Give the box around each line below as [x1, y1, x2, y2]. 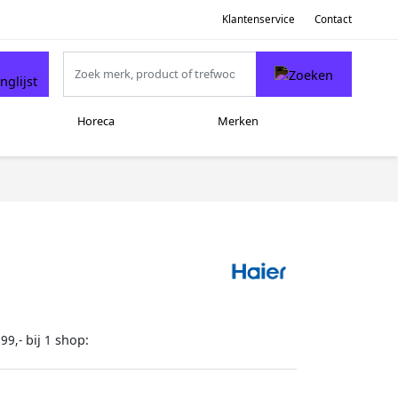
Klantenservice [221, 12, 295, 26]
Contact [314, 12, 352, 26]
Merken [217, 113, 259, 130]
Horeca [76, 113, 115, 130]
